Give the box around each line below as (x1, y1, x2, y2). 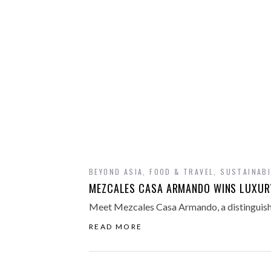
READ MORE (89, 222, 143, 231)
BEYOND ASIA (89, 166, 143, 177)
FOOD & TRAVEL (149, 166, 214, 177)
